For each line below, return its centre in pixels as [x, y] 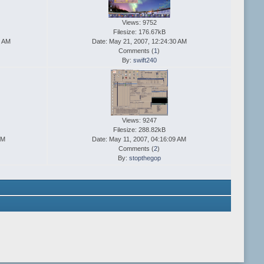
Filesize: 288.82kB [139, 130]
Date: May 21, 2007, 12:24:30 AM [139, 42]
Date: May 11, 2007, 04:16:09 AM [139, 139]
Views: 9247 [139, 121]
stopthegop [145, 158]
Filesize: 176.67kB [139, 32]
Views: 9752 [139, 23]
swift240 [145, 60]
